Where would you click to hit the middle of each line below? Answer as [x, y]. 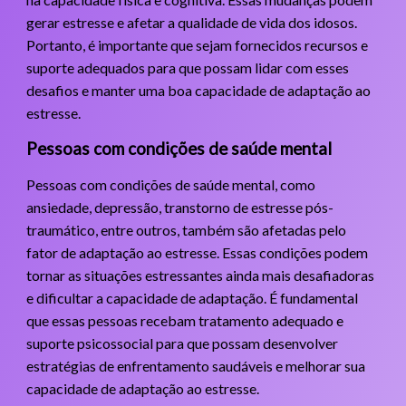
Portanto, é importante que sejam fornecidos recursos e [197, 44]
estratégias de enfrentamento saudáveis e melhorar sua [195, 365]
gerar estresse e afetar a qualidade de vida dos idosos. [191, 22]
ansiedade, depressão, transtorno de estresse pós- [179, 207]
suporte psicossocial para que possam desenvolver [182, 343]
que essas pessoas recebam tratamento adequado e [184, 320]
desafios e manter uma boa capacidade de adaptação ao [198, 90]
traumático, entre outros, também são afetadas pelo [186, 229]
